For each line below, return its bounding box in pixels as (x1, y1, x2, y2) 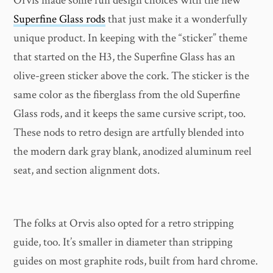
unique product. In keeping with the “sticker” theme (13, 30, 248, 46)
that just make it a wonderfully (105, 12, 247, 27)
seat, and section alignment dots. (13, 163, 160, 179)
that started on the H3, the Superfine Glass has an (13, 49, 236, 65)
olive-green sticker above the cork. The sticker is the (13, 68, 250, 84)
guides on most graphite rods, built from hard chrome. (13, 253, 258, 269)
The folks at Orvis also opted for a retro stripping (13, 216, 235, 232)
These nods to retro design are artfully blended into (13, 125, 244, 141)
